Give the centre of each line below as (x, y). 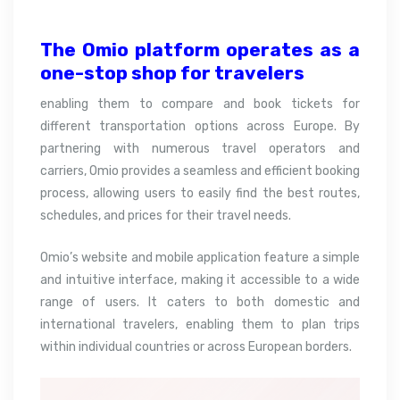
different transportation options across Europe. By (200, 126)
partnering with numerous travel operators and (200, 148)
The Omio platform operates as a (200, 49)
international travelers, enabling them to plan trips (200, 324)
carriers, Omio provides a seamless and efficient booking (200, 171)
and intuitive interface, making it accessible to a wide (200, 279)
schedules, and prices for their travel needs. (166, 215)
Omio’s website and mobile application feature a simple (200, 257)
